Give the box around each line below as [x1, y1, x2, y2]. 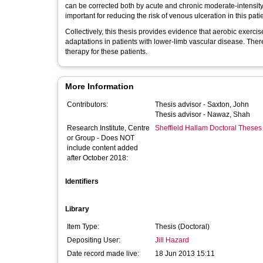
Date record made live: [67, 249, 139, 258]
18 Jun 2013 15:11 [155, 249, 215, 258]
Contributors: [67, 100, 108, 109]
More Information [65, 82, 134, 91]
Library [65, 205, 89, 213]
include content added [67, 144, 138, 152]
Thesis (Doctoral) [155, 222, 210, 231]
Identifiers [65, 177, 99, 186]
